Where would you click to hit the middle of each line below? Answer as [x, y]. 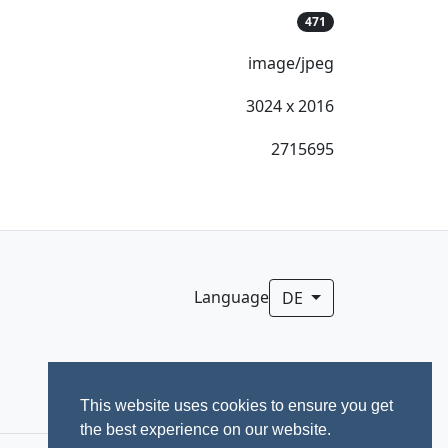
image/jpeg [291, 63]
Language [232, 297]
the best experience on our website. [205, 430]
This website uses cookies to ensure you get [236, 406]
